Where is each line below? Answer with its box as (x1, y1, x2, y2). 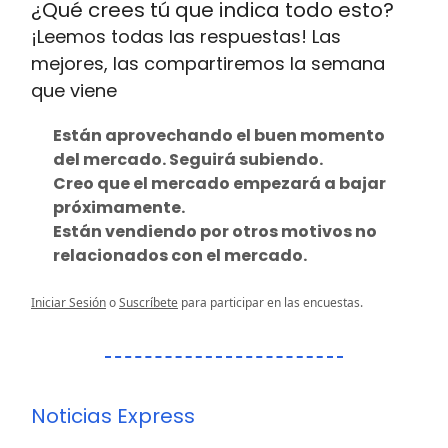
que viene (31, 78, 117, 104)
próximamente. (53, 196, 185, 220)
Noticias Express (31, 402, 195, 431)
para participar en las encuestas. (178, 294, 363, 312)
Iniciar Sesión (31, 294, 106, 312)
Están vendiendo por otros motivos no (53, 220, 377, 244)
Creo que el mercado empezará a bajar (53, 172, 386, 196)
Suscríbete (119, 294, 178, 312)
